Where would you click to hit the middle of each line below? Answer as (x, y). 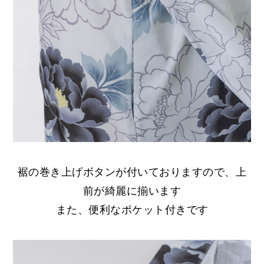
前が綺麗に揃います (132, 191)
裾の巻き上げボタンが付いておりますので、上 (132, 172)
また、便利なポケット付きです (132, 209)
